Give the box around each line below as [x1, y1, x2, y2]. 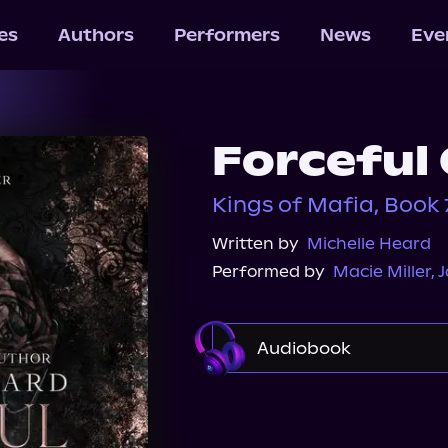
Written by [212, 234, 299, 253]
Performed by [212, 262, 325, 281]
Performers [173, 25, 280, 45]
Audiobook [257, 338, 351, 358]
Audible [250, 394, 312, 413]
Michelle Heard [307, 234, 431, 253]
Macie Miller [333, 262, 431, 281]
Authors [57, 25, 134, 45]
